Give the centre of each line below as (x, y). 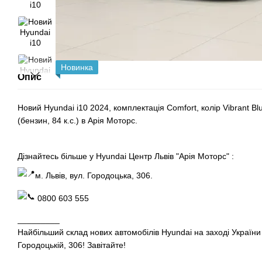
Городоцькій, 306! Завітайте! (72, 245)
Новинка (77, 68)
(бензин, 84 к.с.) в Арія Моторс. (77, 121)
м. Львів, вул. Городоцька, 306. (94, 176)
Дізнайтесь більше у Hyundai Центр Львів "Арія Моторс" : (126, 156)
